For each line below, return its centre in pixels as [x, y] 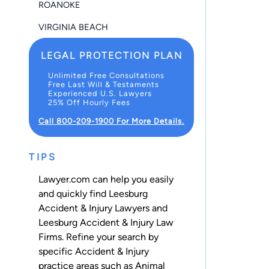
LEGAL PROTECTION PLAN [111, 55]
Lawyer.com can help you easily [106, 179]
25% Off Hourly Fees [89, 102]
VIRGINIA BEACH [73, 27]
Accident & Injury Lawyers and [103, 208]
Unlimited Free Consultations [106, 75]
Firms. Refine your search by [98, 237]
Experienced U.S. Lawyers [100, 93]
